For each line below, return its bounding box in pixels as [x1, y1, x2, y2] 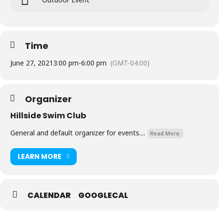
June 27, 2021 [10, 58, 53, 67]
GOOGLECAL [78, 189, 128, 201]
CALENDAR [27, 189, 71, 201]
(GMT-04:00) [110, 58, 150, 67]
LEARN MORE [18, 152, 62, 162]
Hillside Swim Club [10, 109, 86, 121]
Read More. [150, 129, 181, 137]
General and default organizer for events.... [10, 128, 145, 137]
